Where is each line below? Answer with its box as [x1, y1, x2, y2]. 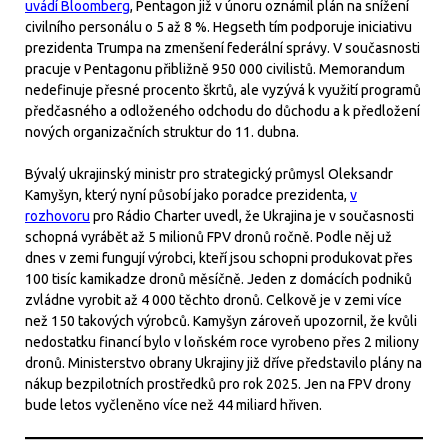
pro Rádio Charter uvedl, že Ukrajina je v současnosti [90, 207, 414, 224]
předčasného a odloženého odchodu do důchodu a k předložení [25, 102, 420, 119]
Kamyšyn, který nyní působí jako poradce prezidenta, [25, 186, 350, 203]
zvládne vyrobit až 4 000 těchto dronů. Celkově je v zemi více [25, 291, 402, 308]
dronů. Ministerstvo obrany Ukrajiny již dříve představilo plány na [25, 354, 422, 371]
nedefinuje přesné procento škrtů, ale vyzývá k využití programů [25, 81, 421, 98]
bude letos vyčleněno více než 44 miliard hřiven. [25, 396, 322, 413]
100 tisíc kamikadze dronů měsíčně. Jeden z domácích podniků [25, 270, 412, 287]
